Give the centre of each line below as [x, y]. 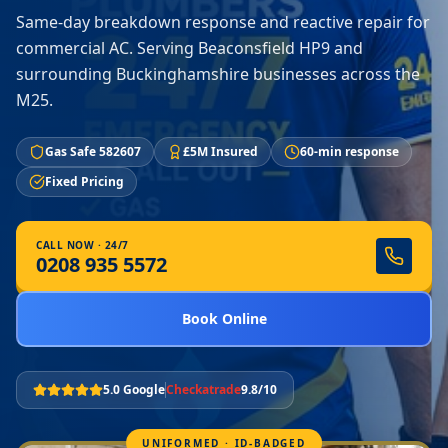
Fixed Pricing [84, 181]
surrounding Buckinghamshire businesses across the [218, 74]
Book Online [224, 318]
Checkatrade [203, 389]
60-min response [349, 151]
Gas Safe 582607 [93, 151]
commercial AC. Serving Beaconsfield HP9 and [189, 48]
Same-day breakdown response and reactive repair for [223, 22]
